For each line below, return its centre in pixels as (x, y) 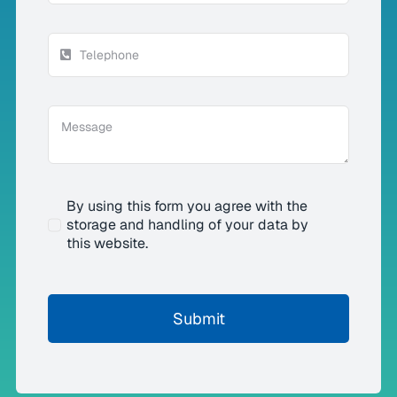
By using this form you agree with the (187, 206)
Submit (198, 319)
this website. (108, 244)
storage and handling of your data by (188, 225)
